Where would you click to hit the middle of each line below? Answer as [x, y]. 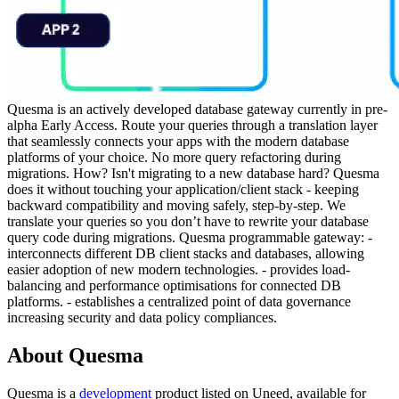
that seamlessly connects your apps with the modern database [178, 141]
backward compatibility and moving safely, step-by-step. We [176, 205]
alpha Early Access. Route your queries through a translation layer [192, 125]
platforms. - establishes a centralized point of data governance [179, 301]
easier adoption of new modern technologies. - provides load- [179, 269]
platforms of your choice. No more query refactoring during [174, 157]
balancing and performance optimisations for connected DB [174, 285]
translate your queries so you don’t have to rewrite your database [188, 221]
